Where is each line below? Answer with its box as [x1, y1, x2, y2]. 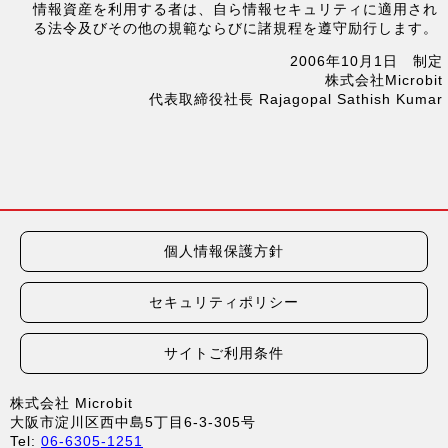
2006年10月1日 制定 [290, 53, 443, 69]
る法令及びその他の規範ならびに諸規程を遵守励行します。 [33, 20, 438, 36]
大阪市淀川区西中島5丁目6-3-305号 [10, 414, 256, 430]
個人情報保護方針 [164, 243, 284, 259]
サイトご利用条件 [164, 345, 284, 361]
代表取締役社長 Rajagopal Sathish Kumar [149, 91, 443, 107]
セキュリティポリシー [149, 294, 299, 310]
